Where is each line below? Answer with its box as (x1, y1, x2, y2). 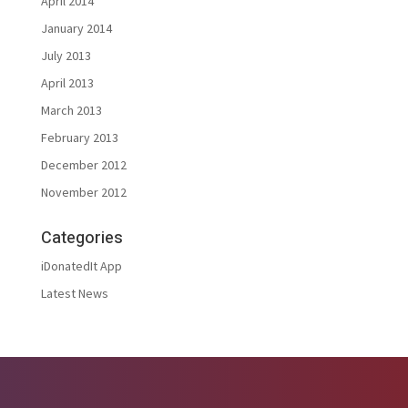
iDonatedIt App (40, 258, 122, 275)
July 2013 (40, 47, 91, 65)
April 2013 (40, 75, 94, 92)
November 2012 (40, 184, 127, 201)
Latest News (40, 285, 108, 302)
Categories (40, 226, 123, 251)
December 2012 (40, 157, 127, 174)
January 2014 (40, 20, 112, 37)
